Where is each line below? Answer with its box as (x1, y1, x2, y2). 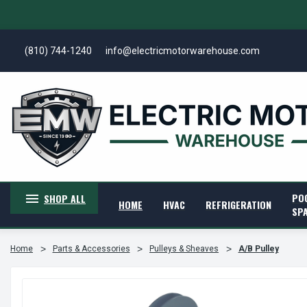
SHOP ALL (43, 191, 86, 206)
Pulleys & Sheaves (149, 244, 219, 254)
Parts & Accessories (52, 244, 130, 254)
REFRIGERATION (205, 197, 271, 212)
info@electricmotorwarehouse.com (105, 45, 260, 56)
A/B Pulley (238, 244, 279, 254)
